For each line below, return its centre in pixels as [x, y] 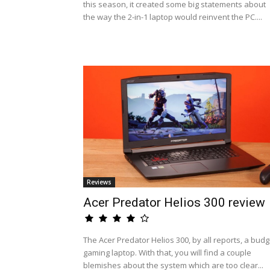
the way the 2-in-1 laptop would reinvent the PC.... [173, 17]
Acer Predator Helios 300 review [174, 202]
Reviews [99, 182]
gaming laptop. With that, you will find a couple [167, 253]
